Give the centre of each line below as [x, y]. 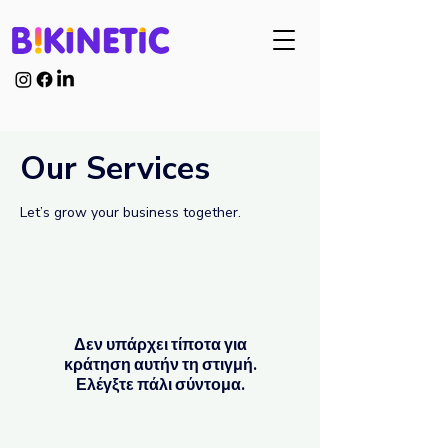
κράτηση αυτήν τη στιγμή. [160, 364]
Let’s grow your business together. [130, 212]
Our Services [115, 168]
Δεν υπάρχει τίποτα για [160, 344]
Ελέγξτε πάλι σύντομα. [160, 384]
